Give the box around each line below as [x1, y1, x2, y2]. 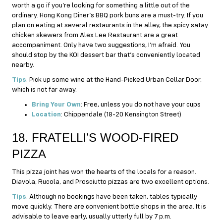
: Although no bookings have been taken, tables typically [26, 193, 197, 201]
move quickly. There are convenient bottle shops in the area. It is [12, 203, 206, 211]
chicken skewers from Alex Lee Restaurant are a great [12, 32, 178, 39]
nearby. [12, 61, 34, 69]
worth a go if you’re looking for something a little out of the [12, 2, 190, 9]
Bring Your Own [32, 101, 81, 109]
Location [32, 111, 61, 118]
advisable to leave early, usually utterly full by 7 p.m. [12, 213, 171, 221]
